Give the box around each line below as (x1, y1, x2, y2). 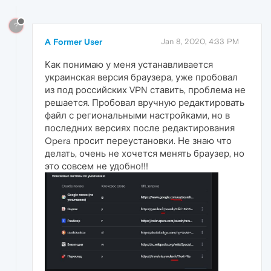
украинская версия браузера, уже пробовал (45, 71, 238, 82)
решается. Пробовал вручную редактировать (45, 97, 244, 108)
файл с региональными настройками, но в (45, 109, 230, 120)
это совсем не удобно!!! (45, 160, 148, 171)
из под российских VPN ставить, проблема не (45, 84, 246, 95)
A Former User (45, 36, 102, 47)
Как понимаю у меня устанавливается (45, 59, 213, 70)
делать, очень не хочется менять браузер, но (45, 148, 244, 158)
